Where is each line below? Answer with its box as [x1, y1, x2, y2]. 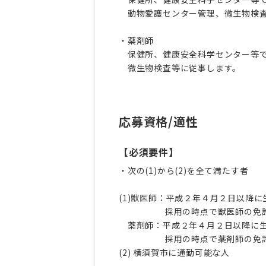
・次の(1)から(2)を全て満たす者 [119, 164, 249, 176]
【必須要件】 [119, 144, 179, 159]
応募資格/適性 [119, 112, 198, 130]
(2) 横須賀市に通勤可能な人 [119, 246, 230, 258]
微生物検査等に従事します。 [119, 61, 242, 74]
